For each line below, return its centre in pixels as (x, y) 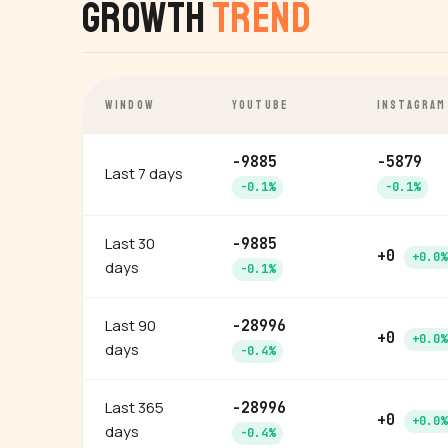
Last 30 (130, 243)
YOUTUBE (260, 105)
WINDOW (130, 105)
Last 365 (134, 407)
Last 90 (130, 325)
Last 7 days (144, 173)
